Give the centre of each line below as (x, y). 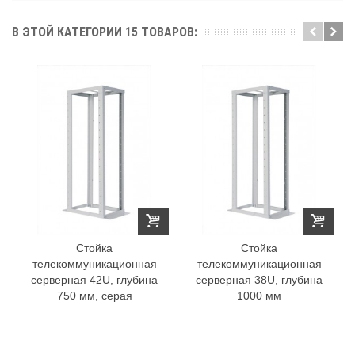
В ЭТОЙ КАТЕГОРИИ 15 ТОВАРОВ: (105, 32)
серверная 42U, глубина (94, 279)
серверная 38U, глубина (259, 279)
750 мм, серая (94, 295)
